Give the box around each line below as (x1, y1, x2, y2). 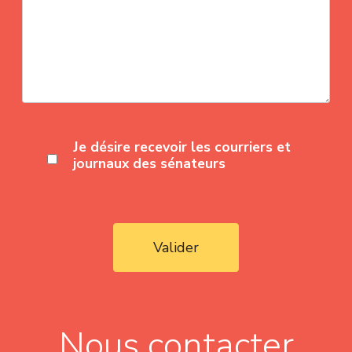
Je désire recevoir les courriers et (72, 137, 291, 156)
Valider (153, 237, 199, 257)
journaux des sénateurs (72, 153, 225, 173)
